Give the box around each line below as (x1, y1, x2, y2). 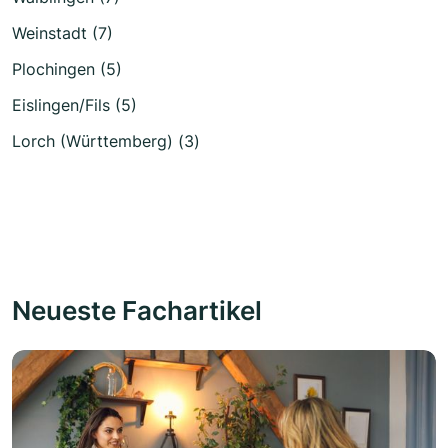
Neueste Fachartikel (12, 294, 262, 327)
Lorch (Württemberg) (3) (12, 131, 200, 152)
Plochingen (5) (12, 59, 122, 80)
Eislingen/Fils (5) (12, 95, 137, 116)
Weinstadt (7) (12, 23, 113, 44)
